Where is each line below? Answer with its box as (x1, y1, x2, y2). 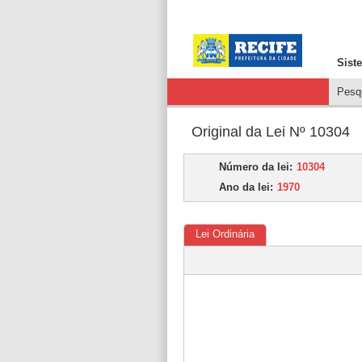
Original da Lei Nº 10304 (192, 124, 350, 140)
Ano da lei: (219, 181, 273, 193)
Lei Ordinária (196, 228, 255, 240)
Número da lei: (219, 161, 293, 173)
